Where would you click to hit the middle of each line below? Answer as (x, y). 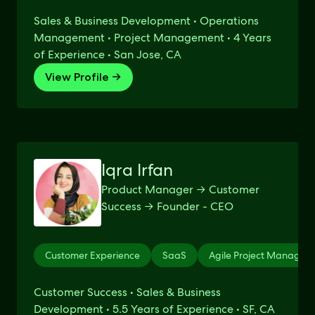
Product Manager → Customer (180, 189)
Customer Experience (92, 255)
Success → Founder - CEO (167, 206)
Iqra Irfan (137, 170)
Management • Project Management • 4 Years (153, 38)
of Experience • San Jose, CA (108, 54)
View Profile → (83, 77)
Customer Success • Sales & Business (127, 292)
